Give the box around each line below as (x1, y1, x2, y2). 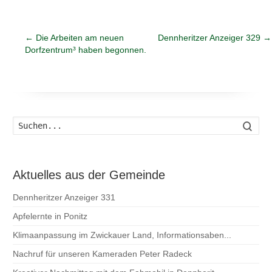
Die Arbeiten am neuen (33, 32, 124, 42)
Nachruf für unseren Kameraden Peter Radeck (13, 248, 192, 259)
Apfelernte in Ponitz (13, 211, 88, 221)
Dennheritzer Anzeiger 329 (157, 32, 263, 42)
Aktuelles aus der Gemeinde (13, 168, 166, 182)
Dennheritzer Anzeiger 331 (13, 192, 116, 202)
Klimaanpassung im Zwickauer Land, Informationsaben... (13, 229, 232, 240)
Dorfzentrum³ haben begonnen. (25, 44, 147, 55)
